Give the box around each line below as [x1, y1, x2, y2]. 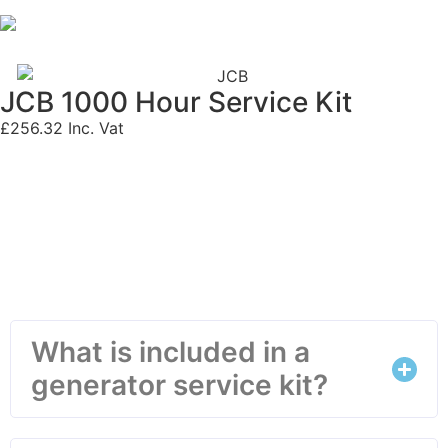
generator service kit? [31, 368, 328, 403]
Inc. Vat [63, 118, 124, 139]
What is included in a [31, 335, 310, 370]
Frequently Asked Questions [118, 239, 330, 260]
